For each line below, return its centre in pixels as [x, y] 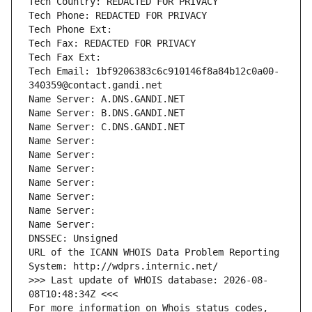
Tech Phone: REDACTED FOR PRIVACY [118, 16]
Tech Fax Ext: [65, 57]
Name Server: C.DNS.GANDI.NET [107, 127]
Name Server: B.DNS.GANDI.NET [107, 113]
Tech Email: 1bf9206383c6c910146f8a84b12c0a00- [154, 71]
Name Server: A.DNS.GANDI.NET [107, 99]
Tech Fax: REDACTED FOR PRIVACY [112, 44]
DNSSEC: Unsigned [73, 239]
